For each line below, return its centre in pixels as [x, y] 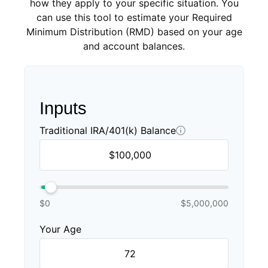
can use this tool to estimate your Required [134, 17]
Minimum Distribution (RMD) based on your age [134, 32]
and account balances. [134, 46]
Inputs [63, 108]
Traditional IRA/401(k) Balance [108, 130]
